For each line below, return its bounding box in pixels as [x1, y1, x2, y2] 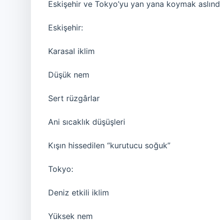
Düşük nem [48, 70, 89, 80]
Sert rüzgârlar [48, 93, 100, 103]
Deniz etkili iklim [48, 188, 109, 197]
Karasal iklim [48, 46, 95, 56]
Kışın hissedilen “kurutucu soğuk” [48, 140, 170, 150]
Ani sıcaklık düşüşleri [48, 117, 125, 127]
